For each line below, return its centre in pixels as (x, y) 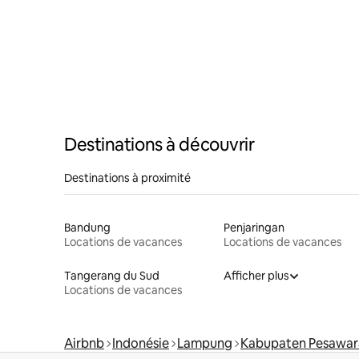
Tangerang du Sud (112, 275)
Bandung (87, 227)
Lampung (205, 343)
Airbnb (84, 343)
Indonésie (141, 343)
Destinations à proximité (127, 177)
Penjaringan (254, 227)
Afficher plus (256, 275)
